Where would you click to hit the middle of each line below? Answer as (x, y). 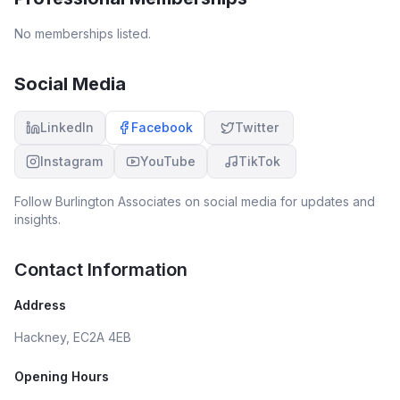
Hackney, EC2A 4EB (73, 337)
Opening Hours (62, 376)
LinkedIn (67, 127)
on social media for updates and (278, 201)
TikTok (259, 161)
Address (40, 305)
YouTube (168, 161)
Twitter (256, 127)
